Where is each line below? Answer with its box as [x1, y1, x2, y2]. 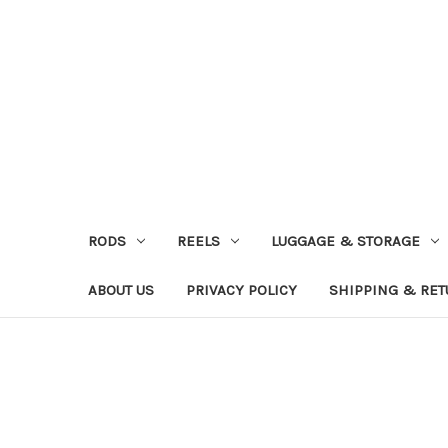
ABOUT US [88, 280, 154, 299]
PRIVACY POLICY [186, 280, 297, 299]
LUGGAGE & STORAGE [270, 231, 420, 250]
